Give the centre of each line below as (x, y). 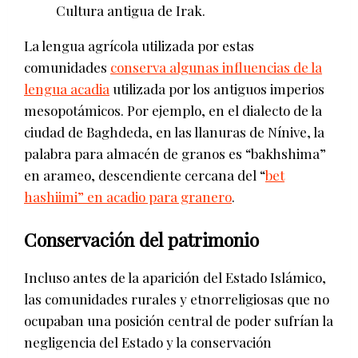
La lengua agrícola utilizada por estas (139, 45)
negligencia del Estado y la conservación (148, 342)
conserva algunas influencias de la (216, 67)
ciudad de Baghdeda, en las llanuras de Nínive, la (174, 131)
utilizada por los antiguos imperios (217, 88)
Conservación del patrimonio (141, 239)
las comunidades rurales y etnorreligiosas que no (177, 298)
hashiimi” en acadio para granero (128, 196)
